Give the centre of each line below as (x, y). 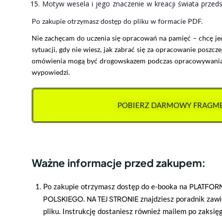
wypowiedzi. (51, 72)
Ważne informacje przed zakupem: (119, 163)
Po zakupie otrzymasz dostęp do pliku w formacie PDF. (117, 21)
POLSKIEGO (63, 198)
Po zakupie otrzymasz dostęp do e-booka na (116, 186)
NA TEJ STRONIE (112, 198)
